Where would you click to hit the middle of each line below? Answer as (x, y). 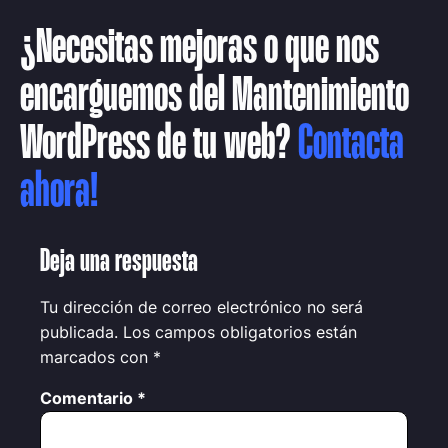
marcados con (96, 357)
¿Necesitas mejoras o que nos (199, 49)
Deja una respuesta (119, 262)
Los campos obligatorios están (240, 332)
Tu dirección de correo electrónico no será (201, 307)
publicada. (79, 332)
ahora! (59, 193)
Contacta (351, 145)
